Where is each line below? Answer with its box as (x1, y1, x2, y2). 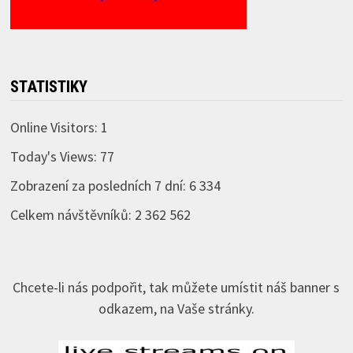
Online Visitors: (9, 117, 101, 136)
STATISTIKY (9, 76, 87, 96)
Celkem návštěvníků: (9, 205, 135, 224)
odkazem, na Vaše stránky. (98, 299, 255, 318)
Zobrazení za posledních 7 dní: (9, 176, 189, 195)
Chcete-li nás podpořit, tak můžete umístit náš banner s (13, 277, 340, 296)
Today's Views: (9, 147, 100, 165)
